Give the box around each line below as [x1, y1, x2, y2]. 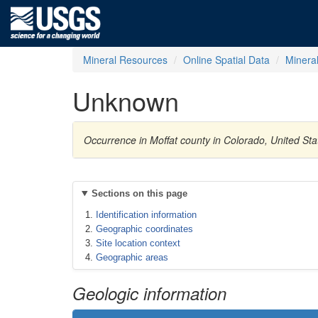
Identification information [96, 209, 197, 220]
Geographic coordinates [96, 224, 193, 234]
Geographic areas [96, 252, 168, 263]
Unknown [72, 82, 179, 119]
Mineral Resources [83, 53, 168, 67]
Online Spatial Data [183, 53, 270, 67]
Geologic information [72, 280, 226, 305]
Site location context [96, 238, 180, 248]
